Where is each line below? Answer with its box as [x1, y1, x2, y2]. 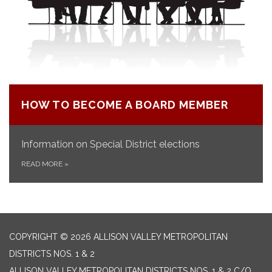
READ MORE [21, 160, 64, 168]
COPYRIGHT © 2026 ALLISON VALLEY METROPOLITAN [9, 232, 228, 242]
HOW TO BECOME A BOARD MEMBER [21, 98, 228, 111]
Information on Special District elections [21, 138, 200, 150]
